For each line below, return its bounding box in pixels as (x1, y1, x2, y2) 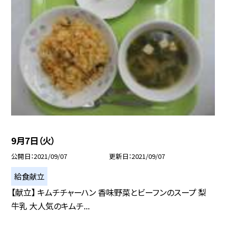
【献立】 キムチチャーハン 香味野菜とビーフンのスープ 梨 (11, 186, 207, 198)
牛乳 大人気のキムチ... (11, 199, 90, 212)
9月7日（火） (11, 134, 55, 147)
